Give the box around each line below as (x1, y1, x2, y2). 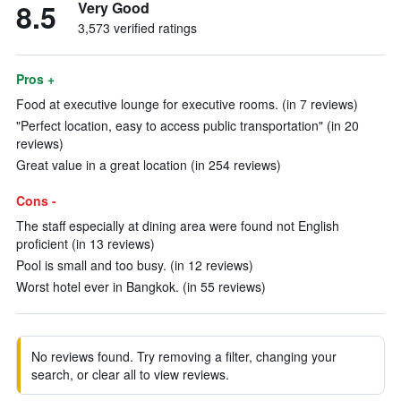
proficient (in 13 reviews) (16, 235, 155, 252)
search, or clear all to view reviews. (31, 365, 229, 383)
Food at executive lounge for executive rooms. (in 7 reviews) (16, 95, 358, 113)
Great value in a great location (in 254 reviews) (16, 156, 281, 174)
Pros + (16, 70, 55, 88)
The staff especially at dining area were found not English (16, 217, 339, 235)
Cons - (16, 192, 56, 209)
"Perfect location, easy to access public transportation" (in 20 (16, 116, 359, 134)
